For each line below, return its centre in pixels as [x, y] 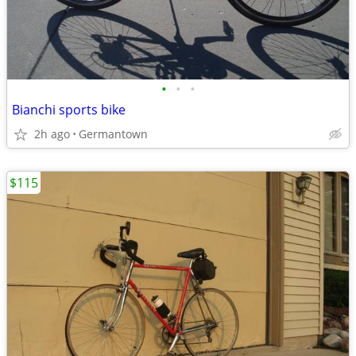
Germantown [113, 134]
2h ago [52, 134]
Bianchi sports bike [69, 110]
